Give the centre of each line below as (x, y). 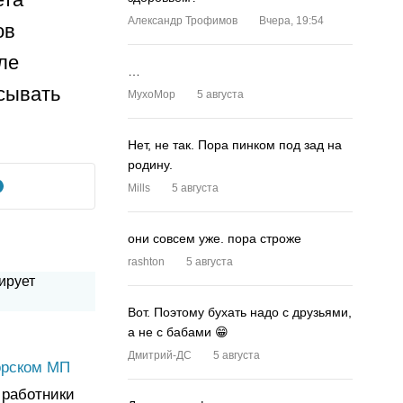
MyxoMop (152, 94)
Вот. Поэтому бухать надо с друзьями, (240, 312)
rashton (146, 262)
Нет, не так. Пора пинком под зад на (235, 145)
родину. (150, 165)
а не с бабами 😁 (178, 332)
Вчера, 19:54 (291, 21)
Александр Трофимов (183, 21)
